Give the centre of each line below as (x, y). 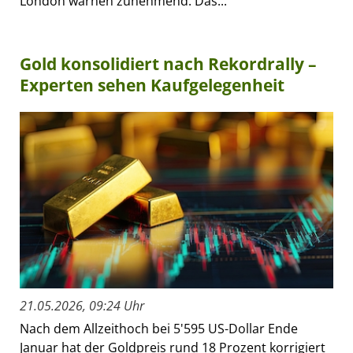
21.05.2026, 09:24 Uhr (82, 306)
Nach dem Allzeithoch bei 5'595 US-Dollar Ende (159, 329)
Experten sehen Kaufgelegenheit (152, 85)
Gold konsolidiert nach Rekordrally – (168, 64)
